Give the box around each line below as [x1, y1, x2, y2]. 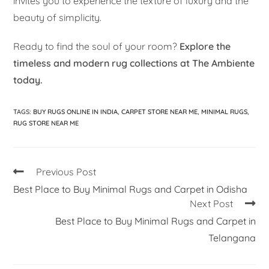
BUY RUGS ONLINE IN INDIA [33, 107, 118, 116]
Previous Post [36, 166, 97, 178]
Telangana [208, 232, 256, 244]
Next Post [189, 198, 233, 210]
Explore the [180, 40, 231, 53]
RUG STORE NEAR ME [13, 119, 79, 128]
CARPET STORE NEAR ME [121, 107, 198, 116]
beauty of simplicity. [13, 11, 102, 24]
